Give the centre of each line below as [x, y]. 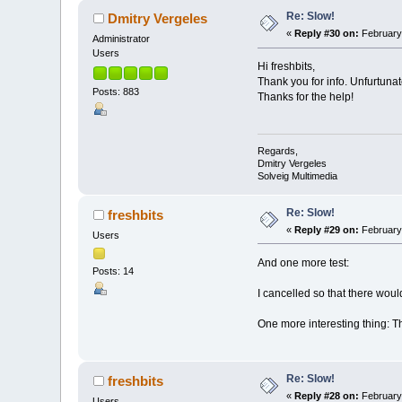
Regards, [277, 150]
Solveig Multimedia [297, 175]
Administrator [122, 39]
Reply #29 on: [327, 229]
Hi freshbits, [286, 67]
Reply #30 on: [327, 34]
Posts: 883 [116, 91]
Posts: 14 [114, 271]
